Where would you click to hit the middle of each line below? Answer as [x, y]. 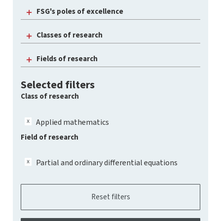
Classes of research [70, 35]
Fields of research [67, 59]
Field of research [50, 137]
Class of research [50, 96]
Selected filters [58, 85]
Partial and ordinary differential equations [107, 163]
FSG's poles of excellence [80, 11]
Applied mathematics [73, 122]
